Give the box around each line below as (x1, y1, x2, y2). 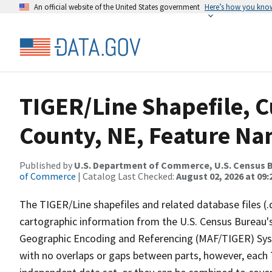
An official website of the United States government (34, 2, 200, 12)
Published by (19, 159, 74, 171)
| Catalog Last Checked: (76, 170, 176, 182)
